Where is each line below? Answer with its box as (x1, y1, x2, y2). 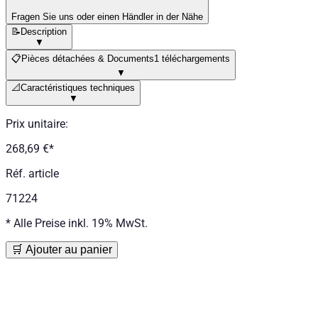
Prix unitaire (6, 116, 65, 131)
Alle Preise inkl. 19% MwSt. (13, 216, 148, 230)
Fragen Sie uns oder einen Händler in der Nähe (11, 11, 203, 22)
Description (21, 26, 67, 37)
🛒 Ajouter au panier (11, 243, 112, 256)
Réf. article (6, 166, 59, 180)
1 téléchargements (154, 53, 230, 64)
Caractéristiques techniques (21, 82, 135, 93)
